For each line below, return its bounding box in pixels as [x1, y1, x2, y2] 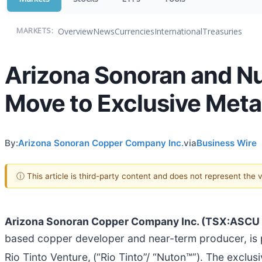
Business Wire [196, 137, 257, 149]
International [154, 25, 202, 37]
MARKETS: [16, 26, 53, 36]
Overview [58, 25, 93, 37]
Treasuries [202, 25, 242, 37]
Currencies [115, 25, 154, 37]
